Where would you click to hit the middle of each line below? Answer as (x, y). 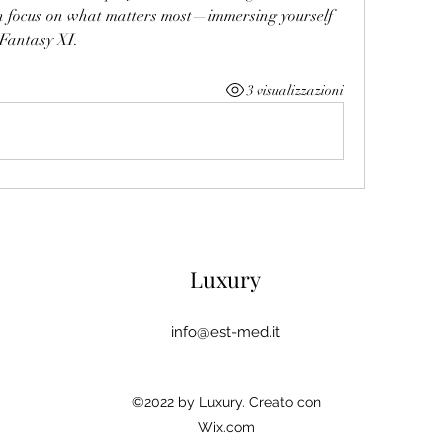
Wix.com (226, 427)
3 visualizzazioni (295, 90)
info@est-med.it (225, 332)
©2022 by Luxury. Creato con (226, 402)
